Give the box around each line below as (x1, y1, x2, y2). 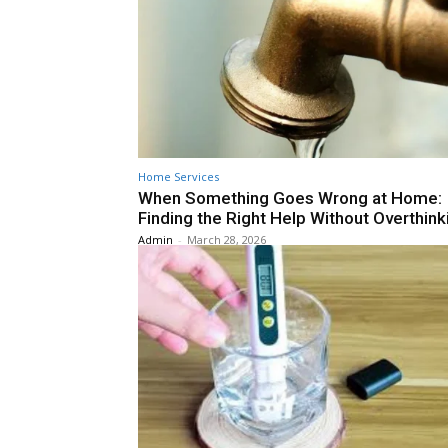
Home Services (138, 169, 219, 185)
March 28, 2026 (187, 232, 266, 248)
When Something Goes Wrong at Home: (138, 188, 442, 209)
